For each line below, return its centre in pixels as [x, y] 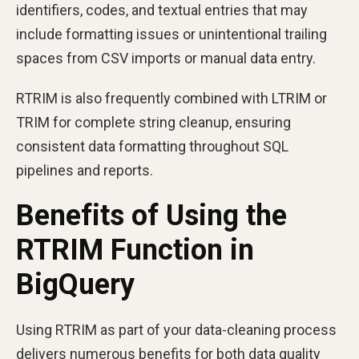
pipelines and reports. [85, 170]
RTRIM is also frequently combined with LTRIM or [171, 98]
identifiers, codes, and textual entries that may [162, 10]
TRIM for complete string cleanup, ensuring [153, 122]
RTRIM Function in [135, 250]
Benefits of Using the [151, 216]
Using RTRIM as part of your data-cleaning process [176, 330]
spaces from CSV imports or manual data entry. [166, 58]
